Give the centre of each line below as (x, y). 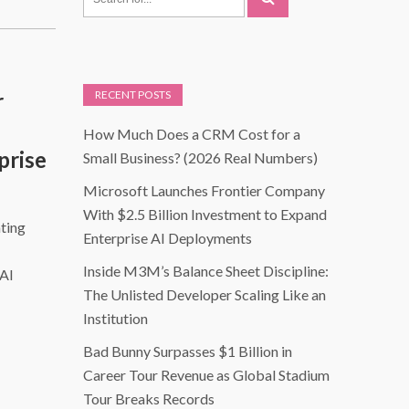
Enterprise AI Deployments (168, 238)
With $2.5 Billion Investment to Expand (205, 215)
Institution (115, 319)
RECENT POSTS (133, 95)
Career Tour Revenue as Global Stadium (206, 375)
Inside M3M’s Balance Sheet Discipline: (206, 271)
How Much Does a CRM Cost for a (192, 134)
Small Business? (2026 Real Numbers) (200, 158)
